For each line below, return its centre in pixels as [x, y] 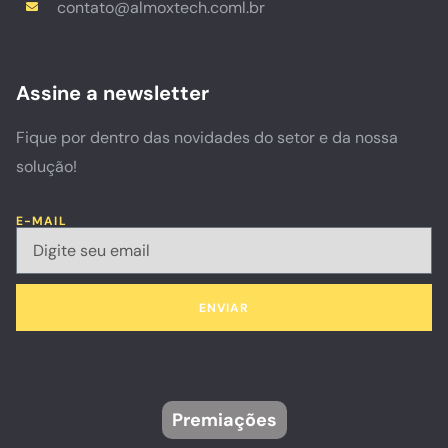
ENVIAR [224, 307]
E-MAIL [41, 221]
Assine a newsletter [112, 92]
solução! [46, 166]
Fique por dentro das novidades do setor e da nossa [207, 137]
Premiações [224, 420]
